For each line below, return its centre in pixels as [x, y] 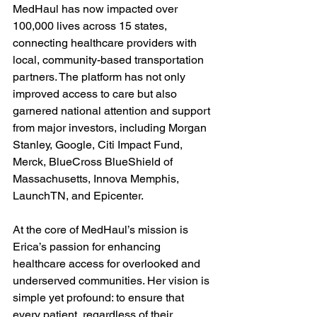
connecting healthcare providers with [106, 43]
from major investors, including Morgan [111, 128]
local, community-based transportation [110, 60]
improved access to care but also [96, 94]
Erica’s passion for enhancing [88, 247]
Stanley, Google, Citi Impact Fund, [99, 145]
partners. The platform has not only [100, 77]
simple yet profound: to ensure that [100, 298]
